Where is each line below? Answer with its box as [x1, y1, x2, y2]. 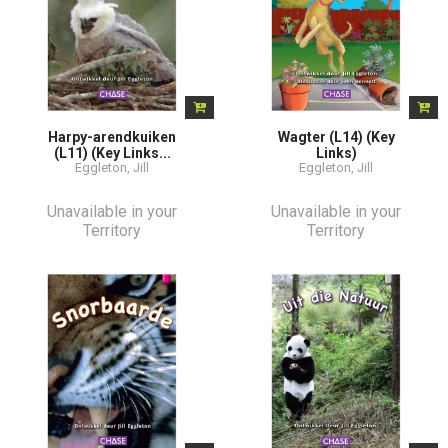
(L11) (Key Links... [53, 144, 171, 161]
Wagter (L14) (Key [277, 128, 395, 145]
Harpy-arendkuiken [48, 128, 176, 145]
